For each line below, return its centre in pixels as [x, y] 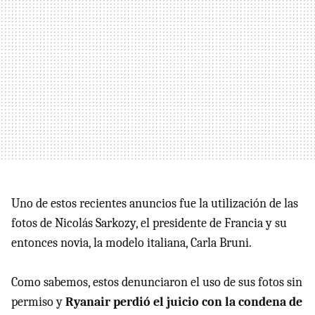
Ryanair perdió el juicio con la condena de [184, 302]
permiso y [38, 302]
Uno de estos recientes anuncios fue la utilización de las [155, 204]
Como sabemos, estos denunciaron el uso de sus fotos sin [157, 282]
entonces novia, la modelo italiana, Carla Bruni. [131, 243]
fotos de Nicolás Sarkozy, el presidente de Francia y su [149, 223]
